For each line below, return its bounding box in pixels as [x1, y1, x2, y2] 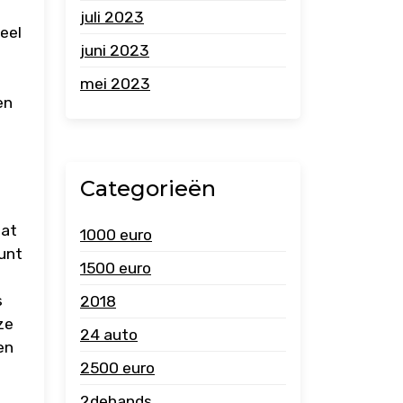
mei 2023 [80, 75, 150, 93]
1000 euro [80, 226, 152, 244]
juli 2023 [80, 8, 144, 26]
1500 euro [80, 259, 151, 277]
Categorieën [80, 175, 216, 201]
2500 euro [80, 359, 155, 377]
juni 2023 [80, 41, 149, 59]
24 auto [80, 326, 138, 344]
